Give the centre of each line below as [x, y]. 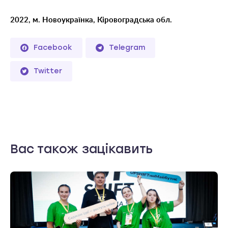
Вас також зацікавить [82, 149]
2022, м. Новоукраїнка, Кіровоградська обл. [91, 20]
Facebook [53, 47]
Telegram [127, 47]
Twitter [48, 71]
